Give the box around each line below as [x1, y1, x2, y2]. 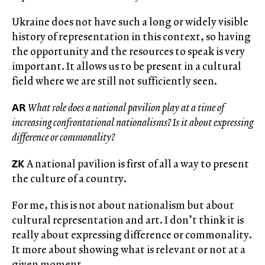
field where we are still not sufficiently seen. [12, 73, 217, 88]
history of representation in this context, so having [12, 29, 251, 44]
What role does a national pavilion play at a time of [28, 100, 224, 115]
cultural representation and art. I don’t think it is [12, 212, 244, 227]
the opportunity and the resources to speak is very [12, 44, 245, 59]
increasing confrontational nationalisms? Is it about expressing [12, 115, 253, 130]
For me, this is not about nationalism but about [12, 198, 234, 212]
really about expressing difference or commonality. [12, 227, 252, 242]
